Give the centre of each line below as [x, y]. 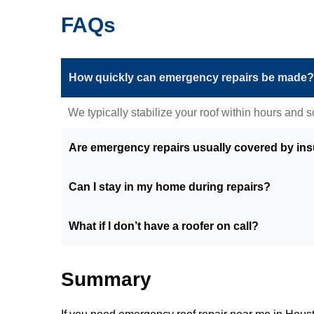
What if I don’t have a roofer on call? [164, 226]
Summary [109, 279]
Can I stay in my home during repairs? [170, 186]
